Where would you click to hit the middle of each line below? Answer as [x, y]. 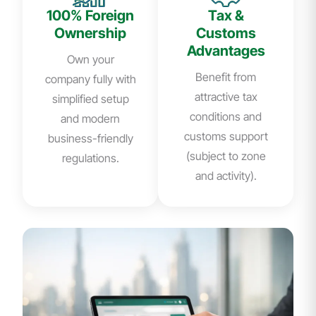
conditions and [226, 117]
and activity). [226, 176]
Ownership [90, 34]
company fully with [90, 79]
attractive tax [226, 97]
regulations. [90, 158]
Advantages [226, 51]
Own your [90, 60]
